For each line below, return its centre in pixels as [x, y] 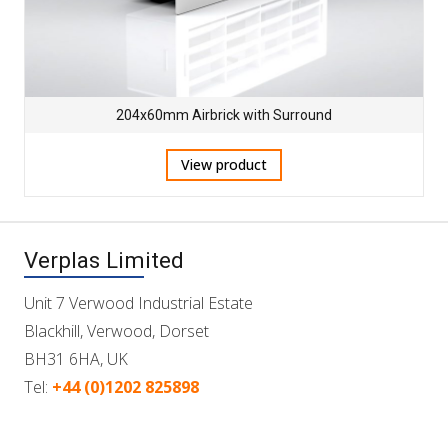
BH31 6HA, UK [76, 359]
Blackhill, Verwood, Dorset [116, 331]
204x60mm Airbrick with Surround [224, 114]
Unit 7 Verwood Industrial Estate [138, 303]
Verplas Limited [104, 260]
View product [224, 165]
